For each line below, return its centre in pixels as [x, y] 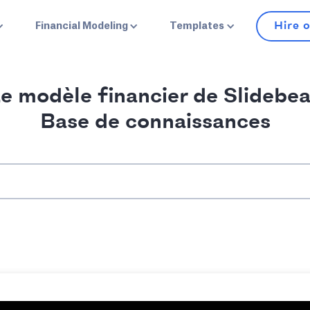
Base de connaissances [155, 122]
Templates [197, 26]
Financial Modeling [81, 26]
